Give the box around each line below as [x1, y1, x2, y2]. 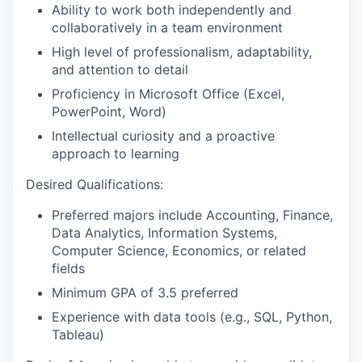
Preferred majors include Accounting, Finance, [52, 207, 333, 223]
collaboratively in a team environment [52, 19, 283, 36]
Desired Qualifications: [26, 176, 163, 192]
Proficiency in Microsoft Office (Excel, [52, 86, 284, 102]
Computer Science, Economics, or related [52, 242, 306, 259]
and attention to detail [52, 61, 188, 78]
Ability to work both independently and [52, 2, 292, 18]
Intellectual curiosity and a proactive [52, 128, 275, 144]
